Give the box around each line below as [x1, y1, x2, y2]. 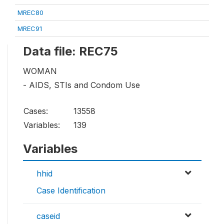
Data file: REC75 [23, 44, 118, 58]
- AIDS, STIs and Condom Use [23, 80, 140, 90]
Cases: [23, 106, 48, 116]
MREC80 [17, 8, 43, 16]
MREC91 [17, 24, 42, 32]
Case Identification [36, 185, 105, 196]
